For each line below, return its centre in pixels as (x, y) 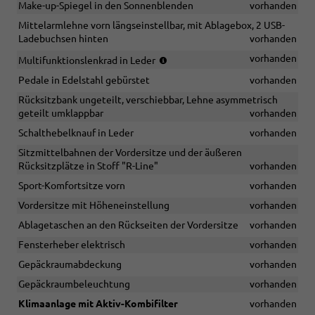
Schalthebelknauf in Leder (76, 133)
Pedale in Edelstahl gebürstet (84, 81)
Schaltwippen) (201, 99)
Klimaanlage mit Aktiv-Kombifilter (98, 304)
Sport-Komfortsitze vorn (72, 186)
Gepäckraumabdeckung (70, 265)
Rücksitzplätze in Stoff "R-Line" (88, 166)
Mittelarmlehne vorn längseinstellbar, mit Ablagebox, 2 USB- (152, 26)
